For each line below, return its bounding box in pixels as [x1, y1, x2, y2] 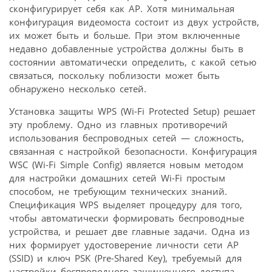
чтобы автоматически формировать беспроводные [9, 212, 244, 225]
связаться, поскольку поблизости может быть [9, 69, 220, 82]
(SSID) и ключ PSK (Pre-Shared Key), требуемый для [9, 252, 242, 265]
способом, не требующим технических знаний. [9, 185, 227, 198]
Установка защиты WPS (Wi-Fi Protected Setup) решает [9, 105, 256, 118]
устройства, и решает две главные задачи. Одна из [9, 225, 250, 238]
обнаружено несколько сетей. [9, 83, 146, 95]
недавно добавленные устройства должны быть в [9, 42, 243, 55]
